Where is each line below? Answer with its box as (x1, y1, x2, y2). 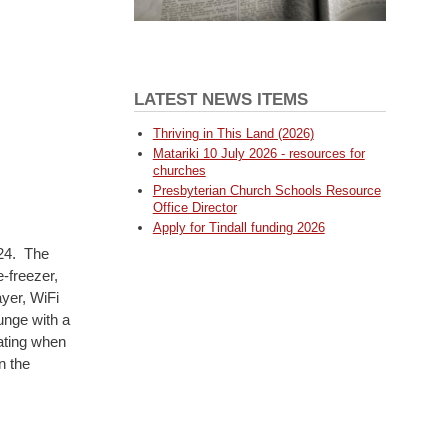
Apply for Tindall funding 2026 (152, 220, 325, 236)
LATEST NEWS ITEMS (133, 89, 308, 109)
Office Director (152, 200, 237, 216)
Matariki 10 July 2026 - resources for (152, 146, 365, 162)
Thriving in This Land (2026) (152, 125, 314, 141)
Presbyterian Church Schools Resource (152, 183, 381, 199)
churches (152, 163, 206, 179)
